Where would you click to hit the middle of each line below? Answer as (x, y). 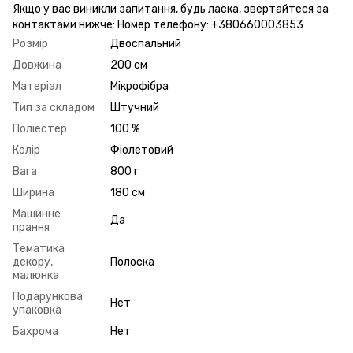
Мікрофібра (139, 86)
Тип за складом (54, 107)
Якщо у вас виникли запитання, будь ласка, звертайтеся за (171, 9)
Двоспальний (146, 43)
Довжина (37, 65)
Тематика (39, 248)
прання (31, 227)
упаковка (37, 310)
